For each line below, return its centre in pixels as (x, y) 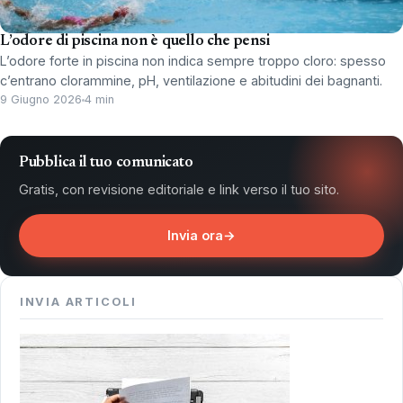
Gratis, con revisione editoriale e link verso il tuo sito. (179, 189)
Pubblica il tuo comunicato (106, 163)
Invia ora (195, 236)
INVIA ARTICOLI (78, 301)
